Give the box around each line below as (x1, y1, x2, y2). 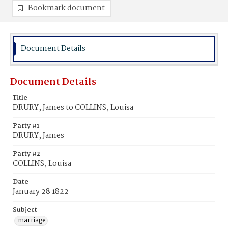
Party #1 (13, 121, 39, 131)
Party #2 (13, 149, 40, 159)
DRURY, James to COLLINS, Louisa (13, 102, 133, 114)
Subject (13, 205, 37, 215)
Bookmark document (28, 2, 105, 14)
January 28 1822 (13, 186, 69, 198)
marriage (18, 215, 46, 226)
